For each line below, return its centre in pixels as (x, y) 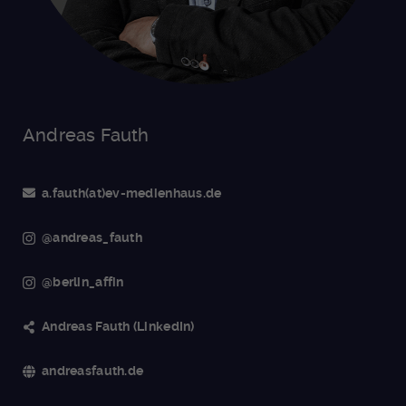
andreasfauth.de (93, 371)
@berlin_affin (83, 282)
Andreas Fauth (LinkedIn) (118, 327)
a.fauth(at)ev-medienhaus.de (132, 193)
